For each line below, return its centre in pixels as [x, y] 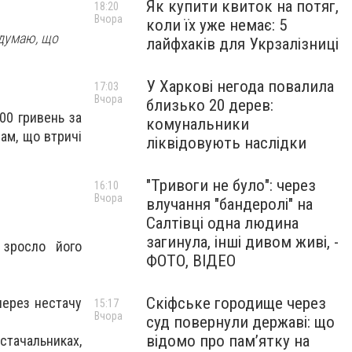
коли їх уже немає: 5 [216, 25]
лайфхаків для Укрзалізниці [242, 44]
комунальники [198, 124]
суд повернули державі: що [240, 322]
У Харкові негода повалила [240, 86]
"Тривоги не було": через [231, 185]
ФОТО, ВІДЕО [191, 261]
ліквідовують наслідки [226, 143]
